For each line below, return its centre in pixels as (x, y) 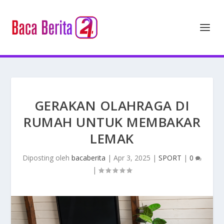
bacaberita (88, 158)
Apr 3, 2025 (132, 158)
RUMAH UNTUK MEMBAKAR (112, 122)
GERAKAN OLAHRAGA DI (112, 105)
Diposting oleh (47, 158)
